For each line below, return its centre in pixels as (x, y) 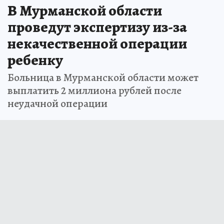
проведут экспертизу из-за (97, 27)
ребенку (35, 60)
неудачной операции (57, 104)
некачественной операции (97, 44)
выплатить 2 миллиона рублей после (94, 91)
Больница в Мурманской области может (103, 78)
